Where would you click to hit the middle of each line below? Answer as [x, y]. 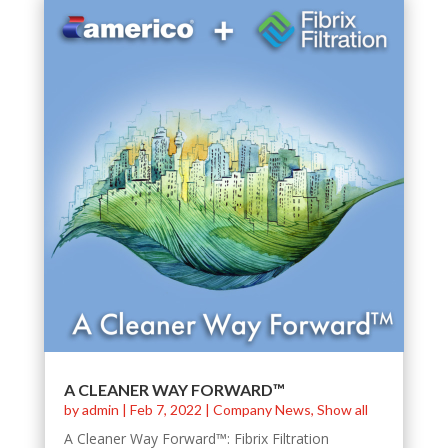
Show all [342, 410]
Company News [261, 410]
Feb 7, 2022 [165, 410]
